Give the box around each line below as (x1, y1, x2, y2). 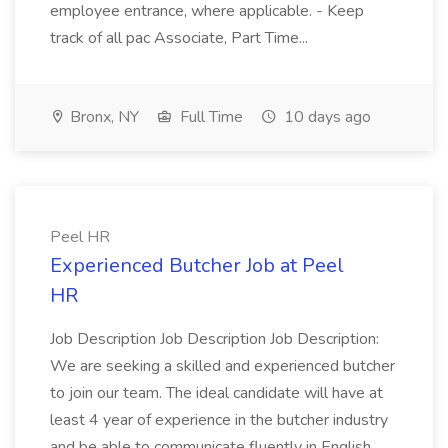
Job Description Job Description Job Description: (50, 328, 379, 350)
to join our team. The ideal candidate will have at (50, 382, 383, 404)
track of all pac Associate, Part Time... (50, 27, 308, 49)
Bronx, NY (66, 106, 139, 128)
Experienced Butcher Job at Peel (50, 252, 344, 279)
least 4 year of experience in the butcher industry (50, 409, 388, 431)
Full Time (176, 106, 243, 128)
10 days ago (280, 106, 371, 128)
